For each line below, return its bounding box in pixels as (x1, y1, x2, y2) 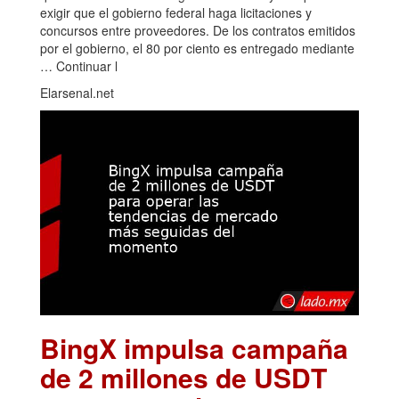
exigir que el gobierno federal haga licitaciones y (40, 4, 312, 22)
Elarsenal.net (40, 84, 114, 102)
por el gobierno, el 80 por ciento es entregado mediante (40, 39, 354, 58)
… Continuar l (40, 57, 118, 76)
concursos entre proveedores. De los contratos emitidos (40, 21, 355, 40)
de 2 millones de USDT (40, 358, 327, 397)
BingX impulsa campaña (40, 329, 348, 368)
